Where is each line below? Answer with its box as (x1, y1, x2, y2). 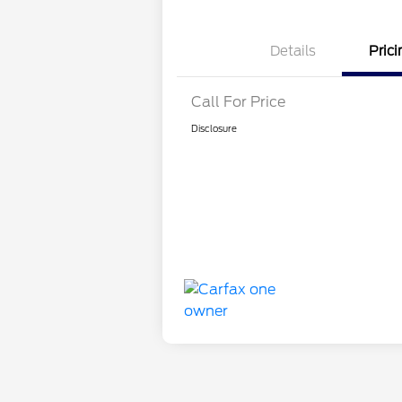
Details (269, 43, 316, 60)
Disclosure (191, 123, 238, 135)
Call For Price (191, 93, 286, 111)
